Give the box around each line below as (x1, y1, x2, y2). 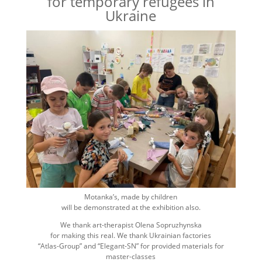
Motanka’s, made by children (84, 191, 178, 202)
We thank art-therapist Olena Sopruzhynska (60, 219, 202, 230)
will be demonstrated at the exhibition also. (61, 202, 201, 212)
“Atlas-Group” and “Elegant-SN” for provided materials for (37, 240, 224, 251)
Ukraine (105, 6, 157, 26)
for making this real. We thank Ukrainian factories (50, 230, 212, 240)
